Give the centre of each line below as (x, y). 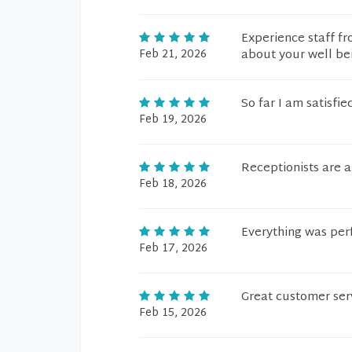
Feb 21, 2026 (173, 55)
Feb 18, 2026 (173, 184)
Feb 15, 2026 (173, 313)
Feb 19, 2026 (173, 120)
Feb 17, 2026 (173, 249)
